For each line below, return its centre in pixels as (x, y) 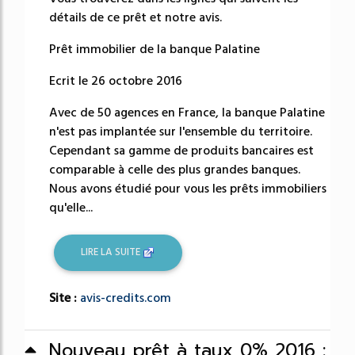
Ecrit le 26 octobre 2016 (116, 80)
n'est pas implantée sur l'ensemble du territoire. (181, 131)
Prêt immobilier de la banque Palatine (155, 49)
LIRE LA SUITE (112, 252)
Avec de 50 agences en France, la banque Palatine (187, 112)
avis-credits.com (126, 298)
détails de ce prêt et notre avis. (136, 17)
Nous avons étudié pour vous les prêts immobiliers (188, 188)
